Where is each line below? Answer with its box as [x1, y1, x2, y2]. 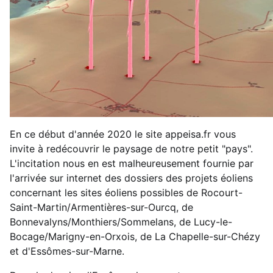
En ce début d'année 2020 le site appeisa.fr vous [10, 127, 236, 140]
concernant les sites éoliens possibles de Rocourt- [10, 186, 243, 199]
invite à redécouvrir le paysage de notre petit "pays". [10, 142, 253, 155]
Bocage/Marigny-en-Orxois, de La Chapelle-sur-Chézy [10, 230, 260, 243]
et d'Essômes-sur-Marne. [10, 244, 124, 257]
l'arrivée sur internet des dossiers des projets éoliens [10, 171, 253, 184]
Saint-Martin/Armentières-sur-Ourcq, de [10, 200, 193, 213]
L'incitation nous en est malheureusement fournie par [10, 157, 253, 169]
